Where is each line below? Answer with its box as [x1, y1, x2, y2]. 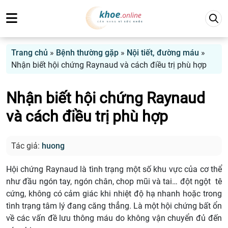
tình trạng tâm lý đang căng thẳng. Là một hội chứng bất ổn [6, 201, 222, 211]
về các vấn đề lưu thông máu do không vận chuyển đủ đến [6, 213, 222, 223]
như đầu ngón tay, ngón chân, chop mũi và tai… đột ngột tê [6, 177, 222, 187]
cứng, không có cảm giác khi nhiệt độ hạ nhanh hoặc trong [6, 189, 222, 199]
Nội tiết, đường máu [127, 48, 199, 58]
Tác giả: [11, 141, 42, 151]
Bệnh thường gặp [56, 48, 119, 58]
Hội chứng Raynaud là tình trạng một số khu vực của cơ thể [6, 164, 222, 175]
